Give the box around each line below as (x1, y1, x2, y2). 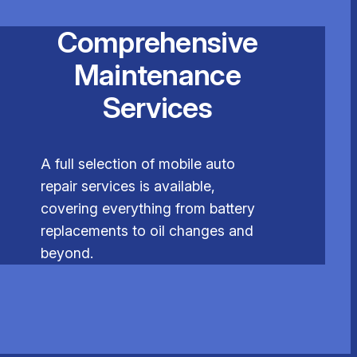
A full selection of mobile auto (40, 155, 235, 173)
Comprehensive (57, 25, 258, 61)
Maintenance (73, 57, 241, 93)
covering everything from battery (40, 200, 255, 218)
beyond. (40, 245, 93, 262)
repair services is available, (40, 178, 215, 195)
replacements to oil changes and (40, 222, 253, 240)
